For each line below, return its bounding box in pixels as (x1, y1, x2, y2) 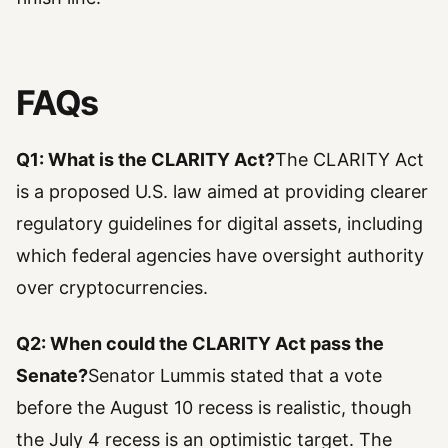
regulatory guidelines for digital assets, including (16, 213, 423, 235)
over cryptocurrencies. (16, 277, 208, 299)
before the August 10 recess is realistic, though (16, 397, 412, 419)
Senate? (16, 365, 88, 387)
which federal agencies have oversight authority (16, 245, 424, 267)
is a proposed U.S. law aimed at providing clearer (16, 181, 428, 203)
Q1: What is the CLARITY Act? (16, 149, 275, 171)
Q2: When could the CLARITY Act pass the (16, 333, 384, 355)
